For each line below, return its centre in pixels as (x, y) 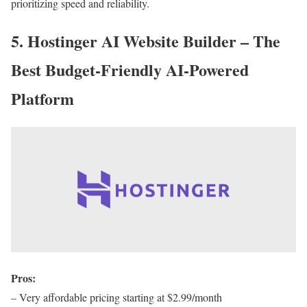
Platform (42, 99)
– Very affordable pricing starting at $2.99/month (116, 297)
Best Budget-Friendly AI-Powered (130, 70)
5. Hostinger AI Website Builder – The (146, 41)
